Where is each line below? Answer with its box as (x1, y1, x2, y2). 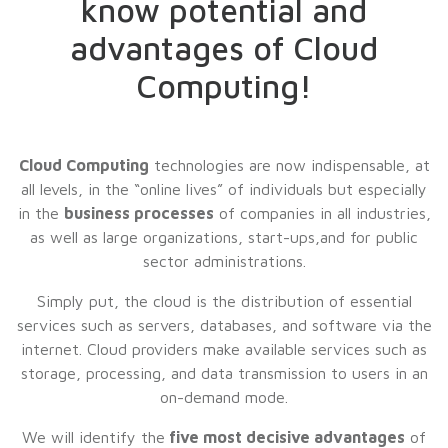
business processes (63, 204, 214, 222)
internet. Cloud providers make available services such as (21, 340, 427, 358)
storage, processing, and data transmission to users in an (20, 364, 428, 382)
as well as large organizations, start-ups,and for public (30, 228, 418, 246)
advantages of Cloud (70, 29, 378, 67)
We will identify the (22, 428, 165, 446)
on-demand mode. (160, 388, 288, 406)
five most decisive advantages (165, 428, 405, 446)
